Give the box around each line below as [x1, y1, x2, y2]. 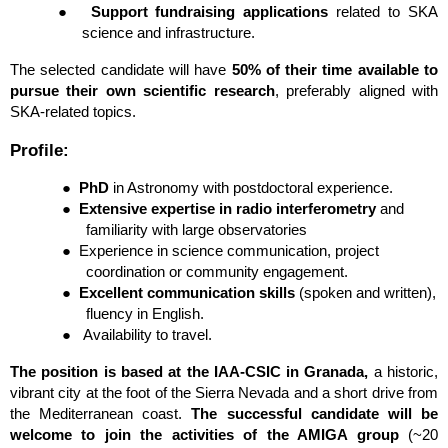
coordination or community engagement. [85, 263, 348, 280]
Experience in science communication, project [78, 242, 379, 259]
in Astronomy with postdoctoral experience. [108, 179, 393, 196]
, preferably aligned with [274, 82, 439, 99]
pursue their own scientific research [10, 82, 275, 99]
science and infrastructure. [82, 24, 255, 41]
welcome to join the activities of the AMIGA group [10, 426, 408, 443]
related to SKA [328, 3, 439, 20]
